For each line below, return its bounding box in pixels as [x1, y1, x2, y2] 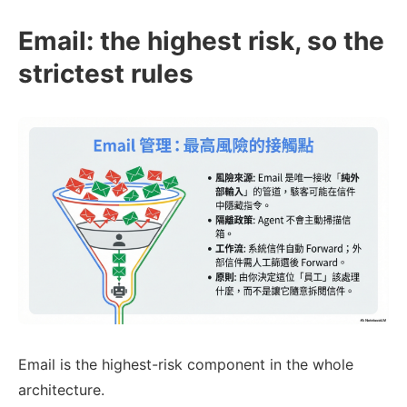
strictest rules [18, 58, 194, 90]
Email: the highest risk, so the [18, 25, 384, 57]
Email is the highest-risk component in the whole [18, 354, 353, 373]
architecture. [18, 380, 104, 399]
